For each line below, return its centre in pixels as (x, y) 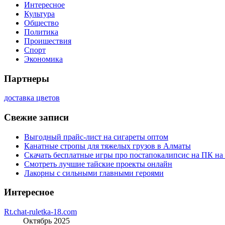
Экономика (43, 59)
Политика (41, 32)
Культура (39, 14)
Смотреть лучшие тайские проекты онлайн (98, 164)
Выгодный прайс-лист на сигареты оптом (96, 137)
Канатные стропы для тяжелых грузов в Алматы (107, 146)
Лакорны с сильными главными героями (94, 173)
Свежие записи (36, 117)
